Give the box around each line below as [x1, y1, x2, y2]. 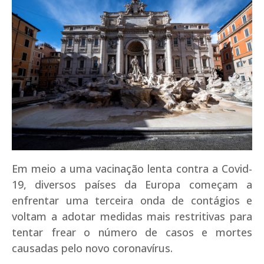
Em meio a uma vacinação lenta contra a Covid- [12, 161, 252, 176]
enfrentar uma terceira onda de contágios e [12, 193, 252, 207]
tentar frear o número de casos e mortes [12, 225, 252, 239]
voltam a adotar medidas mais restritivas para [12, 209, 252, 223]
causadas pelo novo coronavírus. [12, 240, 173, 255]
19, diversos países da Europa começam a [12, 177, 252, 192]
